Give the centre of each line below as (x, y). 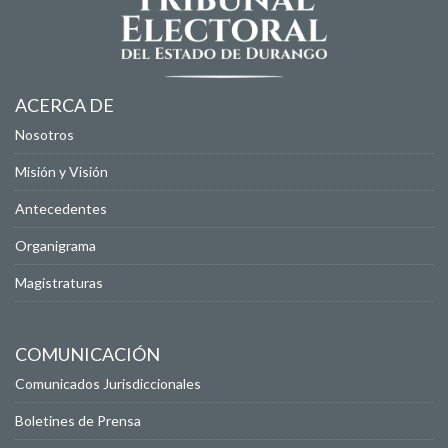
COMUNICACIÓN (87, 354)
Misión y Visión (61, 172)
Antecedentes (61, 209)
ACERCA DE (64, 105)
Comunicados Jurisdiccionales (108, 384)
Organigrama (55, 246)
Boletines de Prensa (78, 421)
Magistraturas (59, 283)
